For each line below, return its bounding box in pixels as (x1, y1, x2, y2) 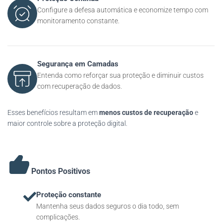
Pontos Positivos (31, 166, 90, 176)
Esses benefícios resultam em (7, 109, 99, 116)
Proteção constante (36, 190, 101, 199)
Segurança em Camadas (37, 59, 118, 68)
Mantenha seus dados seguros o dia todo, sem (36, 202, 179, 210)
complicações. (36, 213, 80, 221)
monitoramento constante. (37, 17, 119, 25)
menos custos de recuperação (99, 109, 193, 116)
